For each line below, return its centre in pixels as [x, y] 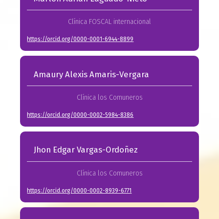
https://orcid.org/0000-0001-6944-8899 [80, 39]
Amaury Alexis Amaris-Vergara [91, 74]
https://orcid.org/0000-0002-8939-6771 [79, 190]
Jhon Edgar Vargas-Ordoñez [86, 150]
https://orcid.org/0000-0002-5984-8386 [80, 115]
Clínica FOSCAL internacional [109, 22]
